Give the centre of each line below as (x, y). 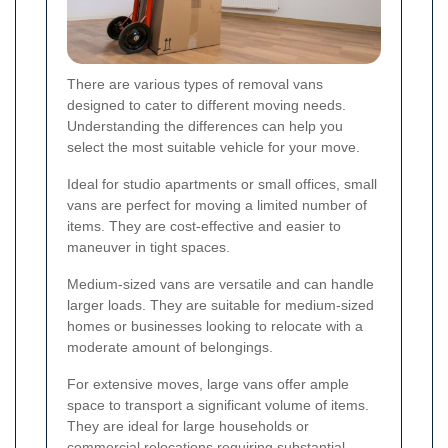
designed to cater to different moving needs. (206, 105)
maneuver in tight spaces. (148, 247)
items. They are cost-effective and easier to (204, 226)
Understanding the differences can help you (205, 126)
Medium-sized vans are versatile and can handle (220, 284)
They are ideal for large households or (188, 426)
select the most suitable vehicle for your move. (213, 147)
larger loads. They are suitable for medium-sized (220, 305)
